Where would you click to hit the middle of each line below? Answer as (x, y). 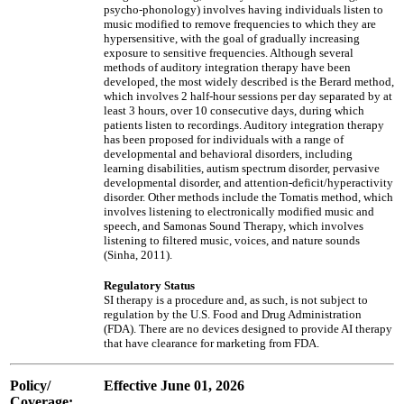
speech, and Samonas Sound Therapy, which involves (234, 226)
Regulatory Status (149, 285)
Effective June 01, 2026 (174, 386)
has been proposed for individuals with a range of (224, 139)
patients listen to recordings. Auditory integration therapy (244, 125)
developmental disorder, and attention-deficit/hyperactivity (248, 183)
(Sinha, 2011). (138, 255)
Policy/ (30, 386)
